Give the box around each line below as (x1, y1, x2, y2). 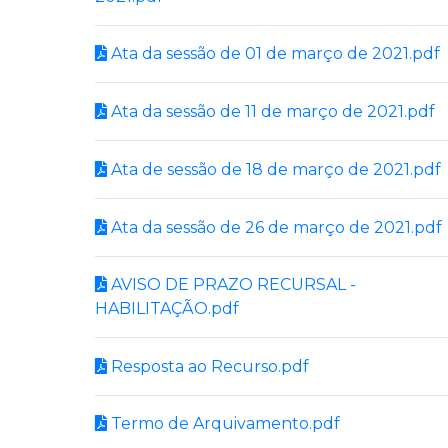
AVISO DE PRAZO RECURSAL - (107, 274, 356, 294)
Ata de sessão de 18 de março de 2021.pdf (107, 159, 441, 179)
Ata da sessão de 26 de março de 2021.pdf (107, 217, 442, 237)
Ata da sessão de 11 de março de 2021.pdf (107, 102, 435, 122)
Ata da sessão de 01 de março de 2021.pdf (107, 44, 440, 64)
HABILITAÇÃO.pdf (95, 298, 239, 318)
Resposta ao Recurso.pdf (107, 356, 309, 376)
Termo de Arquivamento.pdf (107, 414, 340, 434)
